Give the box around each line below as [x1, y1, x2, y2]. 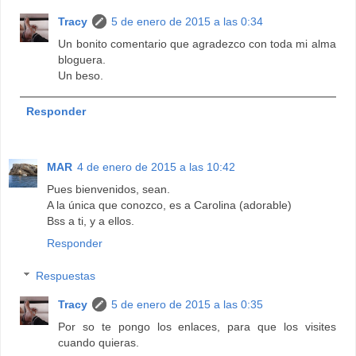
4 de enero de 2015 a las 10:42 [77, 160, 235, 173]
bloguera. [58, 52, 106, 66]
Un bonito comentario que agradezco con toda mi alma [58, 37, 336, 50]
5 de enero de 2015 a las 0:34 [111, 14, 264, 28]
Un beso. [58, 68, 104, 82]
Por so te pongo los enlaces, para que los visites [58, 320, 336, 334]
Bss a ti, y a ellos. [47, 214, 134, 227]
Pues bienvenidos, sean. [47, 182, 170, 195]
